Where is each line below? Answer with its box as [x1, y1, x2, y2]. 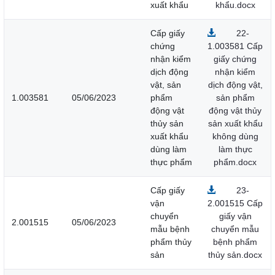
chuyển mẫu [211, 224, 259, 234]
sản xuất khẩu [207, 118, 263, 129]
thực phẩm [150, 157, 192, 168]
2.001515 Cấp [207, 198, 263, 209]
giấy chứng [214, 54, 257, 64]
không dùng [212, 131, 258, 142]
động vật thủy [209, 106, 261, 116]
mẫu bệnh [150, 224, 190, 234]
